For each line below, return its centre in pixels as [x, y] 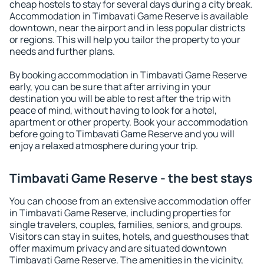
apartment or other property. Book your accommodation [129, 122]
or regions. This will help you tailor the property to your [125, 39]
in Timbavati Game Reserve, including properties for [120, 213]
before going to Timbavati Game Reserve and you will [122, 134]
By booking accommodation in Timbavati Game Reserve [128, 75]
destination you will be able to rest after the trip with [120, 98]
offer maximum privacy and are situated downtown [118, 248]
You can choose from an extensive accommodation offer [130, 201]
